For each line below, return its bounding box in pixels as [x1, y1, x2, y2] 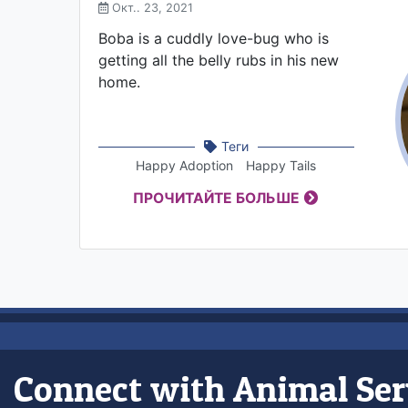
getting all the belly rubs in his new [98, 51, 339, 70]
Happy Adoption [136, 158, 234, 174]
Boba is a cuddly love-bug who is [98, 29, 329, 48]
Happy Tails [246, 158, 317, 174]
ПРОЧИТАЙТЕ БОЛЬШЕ [133, 189, 301, 208]
